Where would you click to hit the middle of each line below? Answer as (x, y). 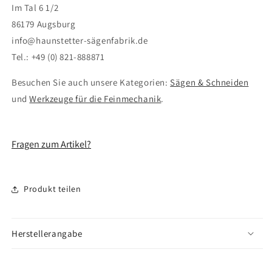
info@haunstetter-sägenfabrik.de (80, 40)
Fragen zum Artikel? (51, 144)
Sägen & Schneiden (209, 82)
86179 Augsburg (44, 24)
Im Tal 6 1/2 (35, 7)
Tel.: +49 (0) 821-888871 (58, 56)
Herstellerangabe (47, 233)
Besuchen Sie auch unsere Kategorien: (91, 82)
